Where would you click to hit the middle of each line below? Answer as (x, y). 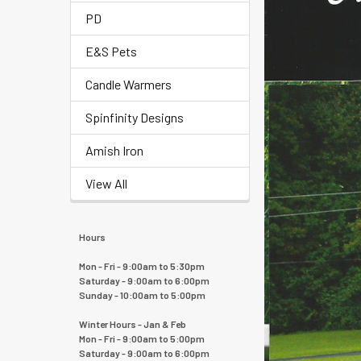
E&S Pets (111, 51)
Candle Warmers (129, 84)
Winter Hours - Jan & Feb (132, 324)
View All (106, 183)
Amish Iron (114, 150)
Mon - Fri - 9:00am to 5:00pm (141, 338)
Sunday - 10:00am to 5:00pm (142, 295)
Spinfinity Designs (135, 117)
